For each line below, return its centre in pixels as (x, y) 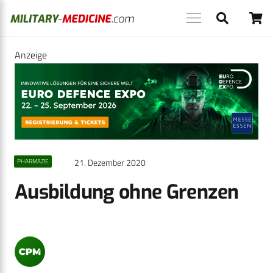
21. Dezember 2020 (110, 163)
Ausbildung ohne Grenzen (127, 192)
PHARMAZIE (33, 161)
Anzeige (31, 55)
